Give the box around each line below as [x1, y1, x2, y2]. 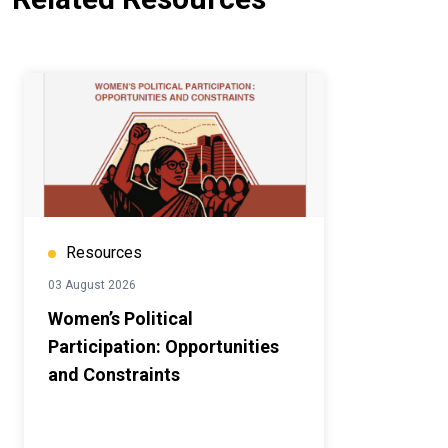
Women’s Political [48, 308, 193, 330]
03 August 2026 [48, 278, 136, 293]
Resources [66, 243, 142, 263]
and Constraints [48, 364, 180, 386]
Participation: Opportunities [48, 336, 279, 358]
